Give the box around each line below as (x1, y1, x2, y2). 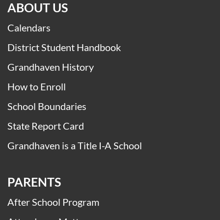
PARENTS (7, 174, 61, 189)
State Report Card (7, 119, 84, 132)
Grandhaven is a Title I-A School (7, 139, 142, 151)
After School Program (7, 195, 99, 208)
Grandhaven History (7, 60, 94, 73)
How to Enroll (7, 80, 66, 92)
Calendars (7, 21, 51, 33)
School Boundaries (7, 100, 86, 112)
